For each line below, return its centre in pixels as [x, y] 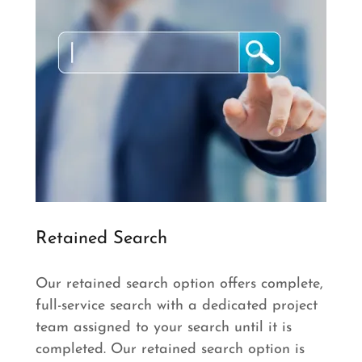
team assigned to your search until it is [164, 327]
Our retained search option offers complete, [179, 284]
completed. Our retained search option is [170, 349]
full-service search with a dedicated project [177, 305]
